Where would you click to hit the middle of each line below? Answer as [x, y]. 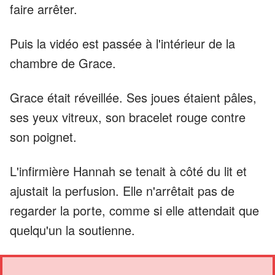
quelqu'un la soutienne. [72, 230]
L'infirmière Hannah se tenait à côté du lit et [128, 171]
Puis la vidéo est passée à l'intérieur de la [122, 43]
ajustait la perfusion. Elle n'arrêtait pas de [122, 190]
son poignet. [43, 136]
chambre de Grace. [63, 63]
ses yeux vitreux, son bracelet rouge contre [128, 117]
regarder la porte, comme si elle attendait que [134, 210]
